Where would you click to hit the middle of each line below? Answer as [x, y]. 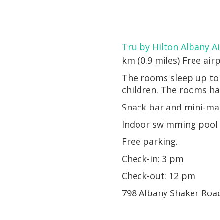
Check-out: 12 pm [159, 176]
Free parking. [150, 141]
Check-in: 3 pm [153, 158]
